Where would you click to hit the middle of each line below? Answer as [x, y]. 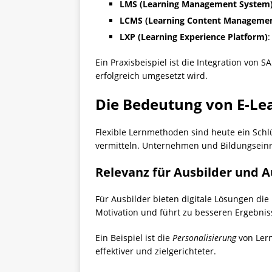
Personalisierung [204, 238]
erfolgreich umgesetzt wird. [151, 76]
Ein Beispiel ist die [134, 238]
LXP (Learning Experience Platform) [194, 37]
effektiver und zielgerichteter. [156, 251]
